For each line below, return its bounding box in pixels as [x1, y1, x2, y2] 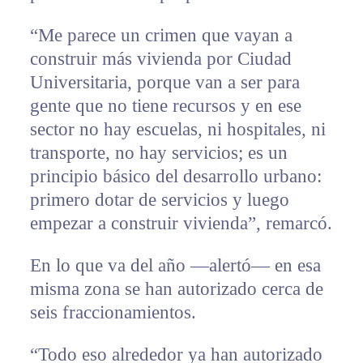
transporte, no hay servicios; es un [29, 142, 288, 163]
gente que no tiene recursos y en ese [29, 95, 301, 116]
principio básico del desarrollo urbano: [29, 165, 322, 186]
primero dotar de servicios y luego [29, 189, 289, 210]
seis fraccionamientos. [29, 301, 196, 322]
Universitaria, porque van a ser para [29, 71, 300, 92]
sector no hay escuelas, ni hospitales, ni [29, 118, 326, 139]
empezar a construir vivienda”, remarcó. [29, 212, 332, 233]
